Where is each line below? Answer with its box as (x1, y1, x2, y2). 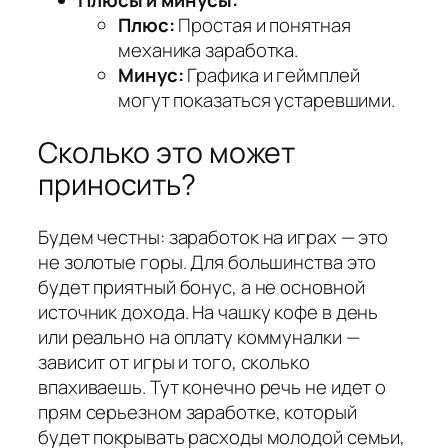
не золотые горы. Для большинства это (38, 248, 377, 275)
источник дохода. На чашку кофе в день (38, 298, 379, 325)
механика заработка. (118, 37, 299, 64)
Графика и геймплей (183, 62, 360, 89)
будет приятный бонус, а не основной (38, 273, 365, 300)
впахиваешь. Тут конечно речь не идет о (38, 373, 387, 400)
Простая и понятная (174, 12, 351, 39)
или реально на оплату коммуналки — (38, 323, 360, 350)
